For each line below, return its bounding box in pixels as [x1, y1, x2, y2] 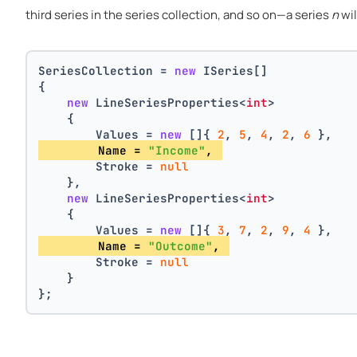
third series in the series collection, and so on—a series [25, 6, 331, 23]
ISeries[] [196, 62, 269, 78]
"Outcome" [148, 237, 214, 253]
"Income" [148, 142, 206, 158]
